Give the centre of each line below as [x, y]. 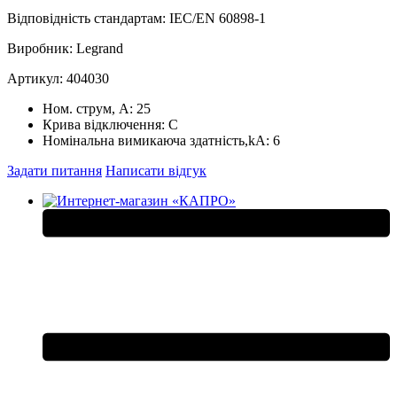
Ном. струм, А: [90, 108]
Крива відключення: [105, 124]
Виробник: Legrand [65, 48]
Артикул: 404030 [58, 78]
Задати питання [54, 170]
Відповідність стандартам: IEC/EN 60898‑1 [136, 18]
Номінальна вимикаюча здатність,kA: [158, 140]
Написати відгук [156, 170]
